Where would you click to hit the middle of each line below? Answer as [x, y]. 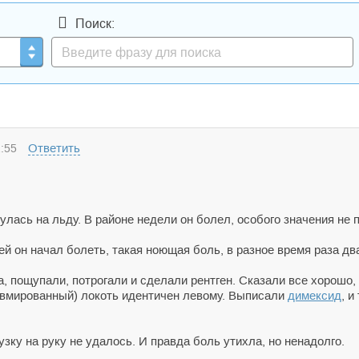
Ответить [54, 148]
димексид [315, 295]
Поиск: [95, 24]
